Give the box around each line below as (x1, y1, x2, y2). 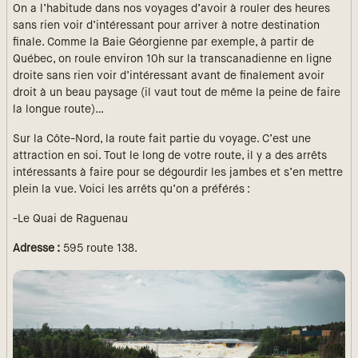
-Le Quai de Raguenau (13, 213, 128, 225)
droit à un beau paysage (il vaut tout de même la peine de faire (13, 87, 340, 99)
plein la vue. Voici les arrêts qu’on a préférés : (13, 184, 250, 196)
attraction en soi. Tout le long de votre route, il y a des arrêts (13, 150, 327, 162)
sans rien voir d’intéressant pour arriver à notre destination (13, 20, 320, 32)
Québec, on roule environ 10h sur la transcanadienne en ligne (13, 54, 332, 66)
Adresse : (13, 243, 63, 255)
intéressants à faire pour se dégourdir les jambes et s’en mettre (13, 167, 343, 179)
